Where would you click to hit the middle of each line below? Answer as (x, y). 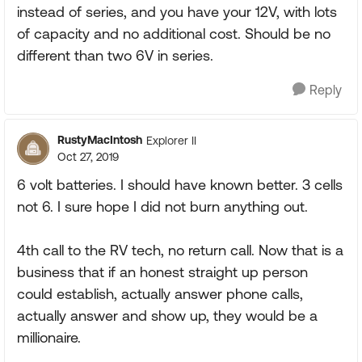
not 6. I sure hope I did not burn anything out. (162, 206)
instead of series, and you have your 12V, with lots (177, 12)
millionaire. (49, 337)
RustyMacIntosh (100, 140)
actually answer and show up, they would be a (167, 316)
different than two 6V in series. (115, 55)
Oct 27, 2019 (88, 157)
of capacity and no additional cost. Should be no (174, 34)
